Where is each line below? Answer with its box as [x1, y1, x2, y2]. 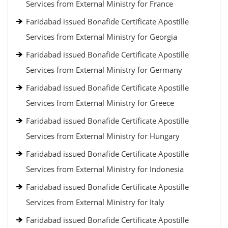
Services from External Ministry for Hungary [26, 131, 180, 141]
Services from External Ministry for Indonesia [26, 164, 184, 174]
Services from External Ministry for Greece [26, 98, 174, 108]
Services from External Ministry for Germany [26, 65, 182, 75]
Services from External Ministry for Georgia [26, 32, 177, 42]
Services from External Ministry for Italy [26, 197, 164, 207]
